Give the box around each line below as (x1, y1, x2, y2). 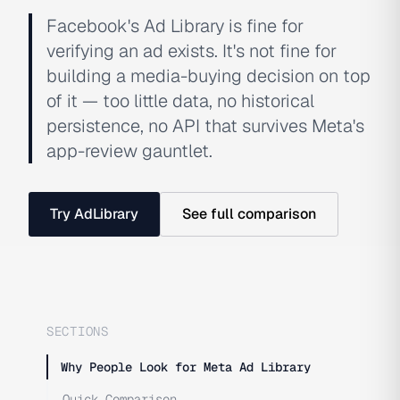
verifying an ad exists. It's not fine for (46, 39, 337, 62)
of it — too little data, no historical (46, 89, 314, 112)
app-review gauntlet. (46, 139, 212, 162)
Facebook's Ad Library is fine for (46, 14, 304, 37)
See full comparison (182, 204, 316, 223)
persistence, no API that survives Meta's (46, 114, 364, 137)
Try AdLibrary (50, 204, 138, 223)
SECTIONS (46, 323, 109, 339)
